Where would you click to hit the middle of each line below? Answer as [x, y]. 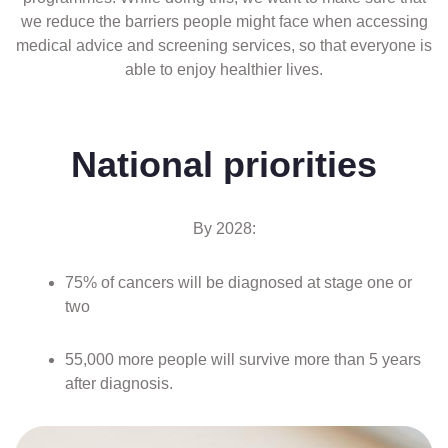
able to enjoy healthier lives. [224, 69]
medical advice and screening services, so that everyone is [224, 45]
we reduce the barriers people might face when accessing [224, 21]
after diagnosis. [119, 383]
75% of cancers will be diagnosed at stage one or [238, 282]
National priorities [224, 164]
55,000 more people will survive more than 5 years [243, 359]
